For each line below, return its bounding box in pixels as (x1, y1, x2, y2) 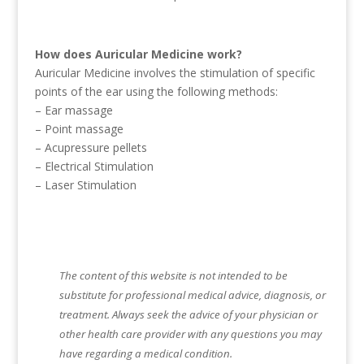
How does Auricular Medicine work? (34, 46, 242, 62)
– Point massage (34, 121, 123, 136)
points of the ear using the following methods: (34, 84, 278, 99)
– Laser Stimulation (34, 177, 136, 193)
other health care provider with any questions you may (58, 327, 322, 341)
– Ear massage (34, 102, 113, 118)
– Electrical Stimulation (34, 158, 154, 174)
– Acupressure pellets (34, 140, 147, 155)
